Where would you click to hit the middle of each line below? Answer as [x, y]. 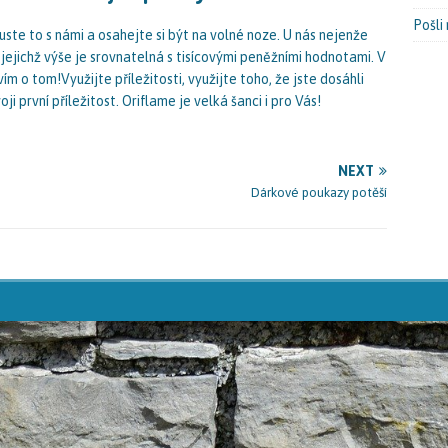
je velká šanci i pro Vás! [248, 101]
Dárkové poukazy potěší [319, 192]
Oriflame [149, 101]
